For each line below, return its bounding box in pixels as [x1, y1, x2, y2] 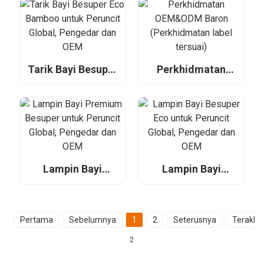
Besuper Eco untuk [146, 175, 236, 187]
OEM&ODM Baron [148, 75, 234, 88]
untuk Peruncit [37, 187, 108, 200]
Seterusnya [173, 215, 216, 225]
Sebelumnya [68, 215, 116, 225]
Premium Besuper [29, 175, 116, 187]
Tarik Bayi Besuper [27, 63, 118, 75]
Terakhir [232, 215, 263, 225]
